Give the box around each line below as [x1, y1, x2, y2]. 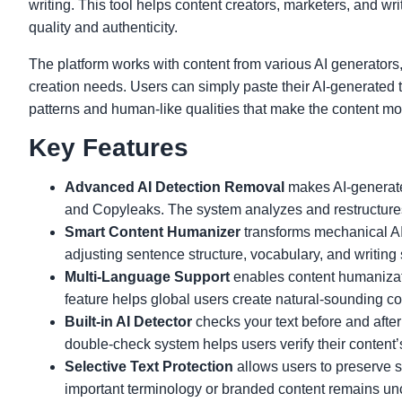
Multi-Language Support [65, 269, 230, 284]
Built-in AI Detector [65, 314, 192, 329]
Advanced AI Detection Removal [65, 179, 284, 195]
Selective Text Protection [65, 359, 233, 374]
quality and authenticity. [29, 20, 178, 35]
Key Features [29, 134, 188, 162]
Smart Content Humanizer [65, 224, 240, 240]
